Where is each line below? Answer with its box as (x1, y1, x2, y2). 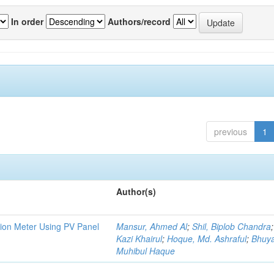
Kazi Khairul (116, 232, 163, 245)
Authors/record (108, 15, 171, 28)
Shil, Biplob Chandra (192, 220, 272, 232)
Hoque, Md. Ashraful (167, 232, 247, 245)
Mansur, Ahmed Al (116, 220, 188, 232)
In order (11, 15, 43, 28)
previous (213, 125, 247, 138)
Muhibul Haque (116, 245, 176, 257)
